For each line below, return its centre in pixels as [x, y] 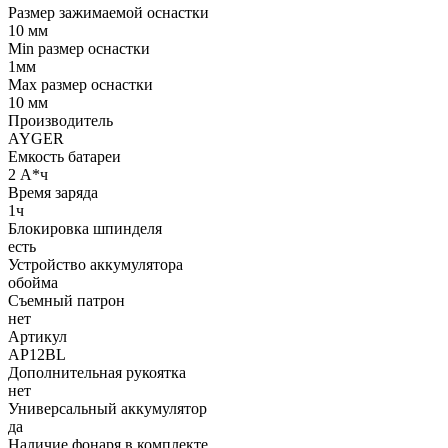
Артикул [37, 336]
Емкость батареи [64, 156]
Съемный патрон [66, 300]
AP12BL [37, 354]
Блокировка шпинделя [85, 228]
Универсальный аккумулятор [107, 408]
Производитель [60, 120]
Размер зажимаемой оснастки [108, 12]
